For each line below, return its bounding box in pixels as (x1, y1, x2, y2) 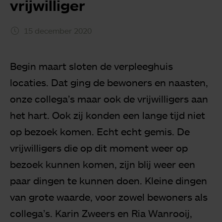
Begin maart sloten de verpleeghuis (10, 59, 173, 72)
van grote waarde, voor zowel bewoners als (10, 190, 208, 203)
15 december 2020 (24, 25, 92, 36)
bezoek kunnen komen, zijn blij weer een (10, 158, 195, 170)
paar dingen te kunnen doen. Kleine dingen (10, 174, 207, 186)
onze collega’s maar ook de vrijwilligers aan (10, 92, 208, 105)
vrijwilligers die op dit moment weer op (10, 141, 188, 154)
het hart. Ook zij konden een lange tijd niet (10, 109, 205, 121)
